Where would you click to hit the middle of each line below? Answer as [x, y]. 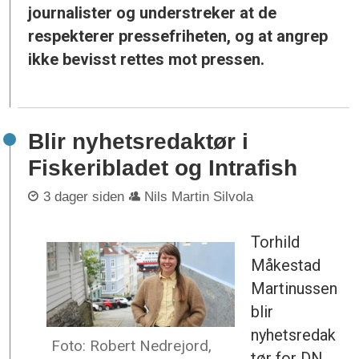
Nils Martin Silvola [199, 196]
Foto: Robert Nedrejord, [131, 346]
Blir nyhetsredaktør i [139, 142]
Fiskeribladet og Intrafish [163, 168]
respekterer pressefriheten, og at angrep [178, 36]
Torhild [276, 242]
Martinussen [294, 288]
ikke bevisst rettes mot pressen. [147, 59]
